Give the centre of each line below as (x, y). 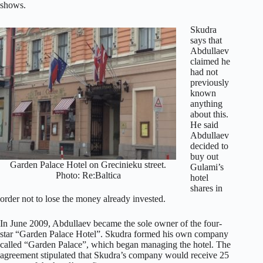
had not (204, 72)
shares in (206, 188)
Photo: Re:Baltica (88, 175)
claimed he (210, 61)
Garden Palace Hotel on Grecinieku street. (88, 164)
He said (204, 124)
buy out (204, 156)
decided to (209, 146)
